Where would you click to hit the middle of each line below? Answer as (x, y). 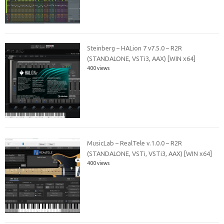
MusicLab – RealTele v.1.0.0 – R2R (135, 143)
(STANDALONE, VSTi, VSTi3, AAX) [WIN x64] (150, 153)
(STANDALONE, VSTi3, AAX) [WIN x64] (141, 59)
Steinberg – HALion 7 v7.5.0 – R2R (135, 48)
